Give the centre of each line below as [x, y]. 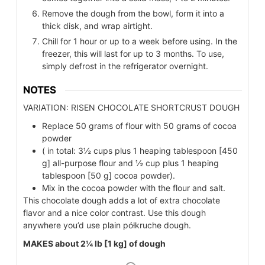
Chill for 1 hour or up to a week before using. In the [140, 41]
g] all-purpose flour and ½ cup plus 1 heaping [130, 163]
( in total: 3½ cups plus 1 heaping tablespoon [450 [140, 151]
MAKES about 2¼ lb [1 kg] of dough [94, 244]
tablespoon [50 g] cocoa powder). [109, 176]
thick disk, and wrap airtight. [97, 25]
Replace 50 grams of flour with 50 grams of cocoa [139, 126]
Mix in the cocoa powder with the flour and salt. [134, 188]
